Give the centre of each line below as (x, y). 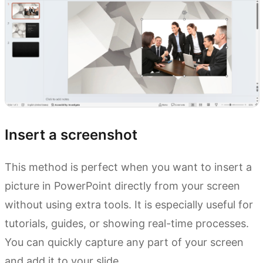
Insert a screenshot (71, 134)
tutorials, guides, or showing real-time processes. (127, 223)
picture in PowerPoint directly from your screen (122, 186)
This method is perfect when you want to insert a (128, 167)
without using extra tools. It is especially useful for (129, 204)
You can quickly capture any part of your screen (124, 242)
